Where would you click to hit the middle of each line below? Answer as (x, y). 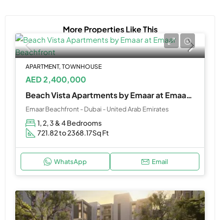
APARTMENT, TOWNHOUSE (64, 66)
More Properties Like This (110, 29)
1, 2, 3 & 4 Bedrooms (69, 123)
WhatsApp (70, 161)
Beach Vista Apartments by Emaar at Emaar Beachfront (189, 95)
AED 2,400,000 (56, 79)
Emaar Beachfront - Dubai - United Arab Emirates (97, 109)
